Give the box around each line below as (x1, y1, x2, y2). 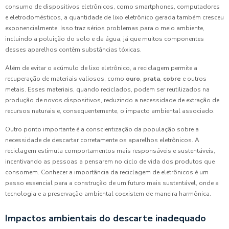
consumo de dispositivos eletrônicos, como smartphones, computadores (5, 3, 220, 11)
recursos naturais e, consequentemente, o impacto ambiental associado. (5, 107, 215, 116)
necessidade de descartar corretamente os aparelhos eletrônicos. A (5, 136, 199, 145)
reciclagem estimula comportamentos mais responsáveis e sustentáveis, (5, 147, 215, 155)
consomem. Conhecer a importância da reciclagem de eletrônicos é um (5, 168, 209, 177)
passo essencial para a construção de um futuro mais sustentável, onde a (5, 179, 219, 188)
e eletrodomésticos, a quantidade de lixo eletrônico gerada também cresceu (5, 13, 224, 22)
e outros (181, 75, 207, 83)
